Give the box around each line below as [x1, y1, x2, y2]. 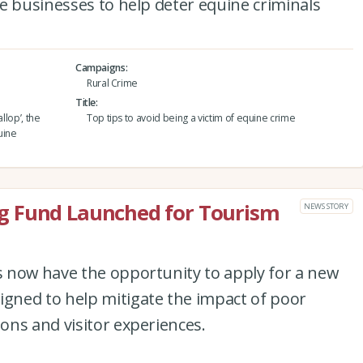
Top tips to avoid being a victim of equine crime [86, 111, 296, 125]
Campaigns [75, 60, 126, 75]
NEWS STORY [304, 200, 348, 211]
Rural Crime [86, 75, 139, 90]
